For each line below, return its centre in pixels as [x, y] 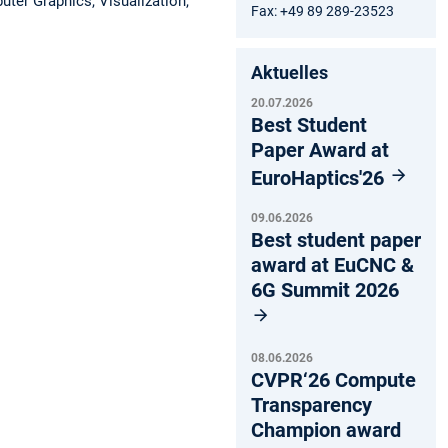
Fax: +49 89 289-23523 [322, 10]
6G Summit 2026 [325, 289]
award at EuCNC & [332, 264]
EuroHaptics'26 [320, 177]
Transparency [311, 404]
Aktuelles [289, 72]
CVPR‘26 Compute [333, 379]
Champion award [326, 429]
